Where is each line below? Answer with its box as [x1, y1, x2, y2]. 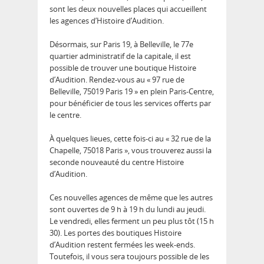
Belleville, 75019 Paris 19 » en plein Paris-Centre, [49, 86, 214, 97]
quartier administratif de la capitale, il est [49, 51, 191, 62]
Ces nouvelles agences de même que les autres [49, 192, 213, 203]
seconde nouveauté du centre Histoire [49, 157, 184, 168]
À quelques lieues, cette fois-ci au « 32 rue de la [49, 133, 211, 144]
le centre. [49, 110, 81, 121]
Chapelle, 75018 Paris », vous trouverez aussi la [49, 145, 212, 156]
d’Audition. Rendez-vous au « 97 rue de [49, 74, 184, 85]
